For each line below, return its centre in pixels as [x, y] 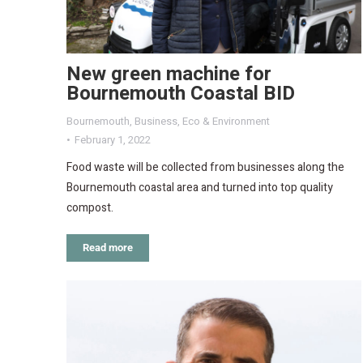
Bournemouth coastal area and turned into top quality [200, 188]
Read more [108, 248]
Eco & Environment [226, 122]
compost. [90, 208]
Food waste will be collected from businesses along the [205, 168]
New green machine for [169, 75]
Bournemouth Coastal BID [181, 94]
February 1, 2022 [113, 140]
